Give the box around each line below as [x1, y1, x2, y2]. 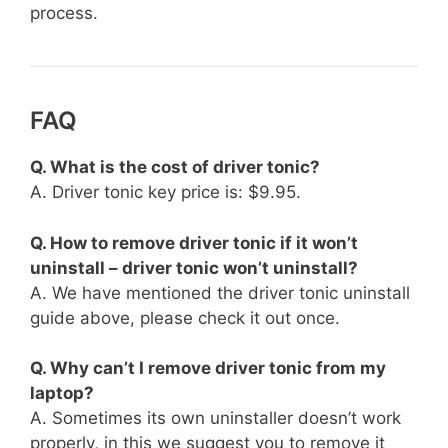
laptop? [30, 383, 94, 404]
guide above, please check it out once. [30, 307, 340, 328]
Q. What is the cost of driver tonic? [30, 157, 320, 178]
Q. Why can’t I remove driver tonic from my [30, 358, 386, 379]
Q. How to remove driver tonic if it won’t [30, 232, 358, 253]
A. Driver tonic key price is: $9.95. [30, 182, 301, 203]
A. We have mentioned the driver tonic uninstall [30, 282, 410, 303]
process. [30, 3, 98, 24]
